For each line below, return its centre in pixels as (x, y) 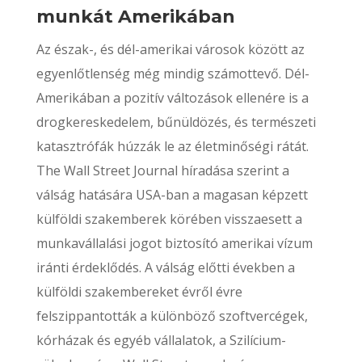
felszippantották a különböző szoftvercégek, (172, 316)
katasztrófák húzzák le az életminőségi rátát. (172, 146)
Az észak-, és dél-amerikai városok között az (170, 49)
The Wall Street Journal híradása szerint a (162, 170)
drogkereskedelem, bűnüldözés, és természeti (176, 122)
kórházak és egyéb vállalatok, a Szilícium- (161, 340)
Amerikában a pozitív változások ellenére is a (172, 98)
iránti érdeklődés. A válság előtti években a (165, 267)
